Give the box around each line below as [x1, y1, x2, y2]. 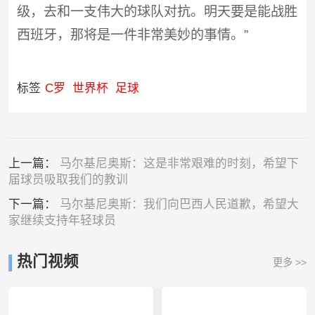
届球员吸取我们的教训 [8, 173, 128, 187]
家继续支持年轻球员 [8, 214, 116, 228]
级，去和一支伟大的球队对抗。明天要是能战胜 [16, 4, 297, 19]
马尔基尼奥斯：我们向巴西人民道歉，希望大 [59, 198, 299, 212]
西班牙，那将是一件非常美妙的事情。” [16, 27, 248, 42]
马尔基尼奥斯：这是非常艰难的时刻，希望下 [59, 157, 299, 171]
